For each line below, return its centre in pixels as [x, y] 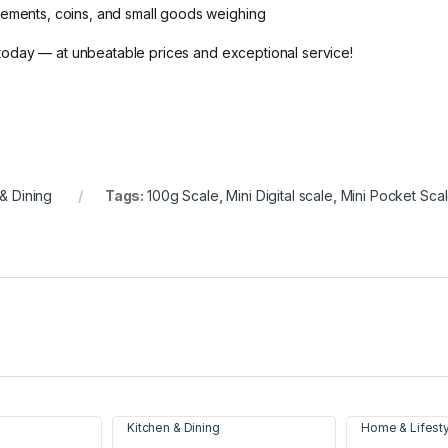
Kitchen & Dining [173, 428]
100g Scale [183, 196]
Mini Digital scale [279, 196]
